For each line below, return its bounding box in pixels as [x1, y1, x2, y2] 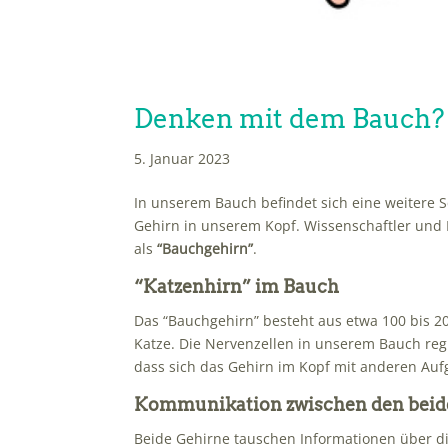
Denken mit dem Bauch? [134, 103, 446, 135]
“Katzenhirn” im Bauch [134, 276, 340, 298]
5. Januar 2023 [134, 149, 231, 169]
